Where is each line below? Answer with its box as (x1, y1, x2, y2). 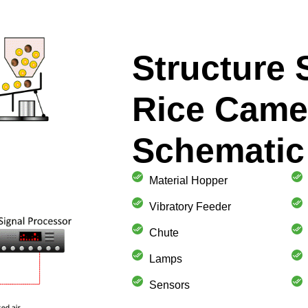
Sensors (149, 278, 190, 291)
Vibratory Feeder (149, 200, 231, 212)
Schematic (132, 131, 305, 170)
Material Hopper (149, 174, 228, 186)
